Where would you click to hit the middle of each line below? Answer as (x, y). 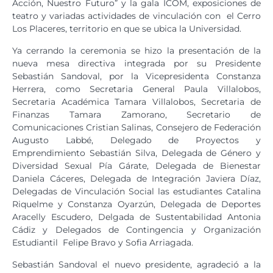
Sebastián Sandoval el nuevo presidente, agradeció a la (136, 264)
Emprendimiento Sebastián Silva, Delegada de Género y (136, 153)
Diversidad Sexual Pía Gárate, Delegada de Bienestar (136, 165)
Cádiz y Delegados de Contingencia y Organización (136, 229)
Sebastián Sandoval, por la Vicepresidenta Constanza (136, 76)
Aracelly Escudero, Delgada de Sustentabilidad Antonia (136, 217)
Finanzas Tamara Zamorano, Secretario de (136, 114)
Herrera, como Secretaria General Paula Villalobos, (136, 89)
